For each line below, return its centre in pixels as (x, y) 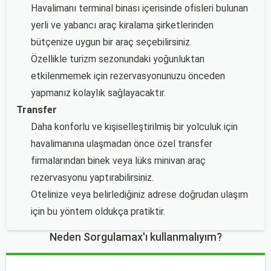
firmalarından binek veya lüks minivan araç (118, 161)
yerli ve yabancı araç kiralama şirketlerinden (122, 25)
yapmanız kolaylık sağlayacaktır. (98, 93)
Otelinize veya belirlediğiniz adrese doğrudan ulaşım (139, 194)
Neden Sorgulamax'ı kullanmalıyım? (135, 237)
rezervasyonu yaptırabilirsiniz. (92, 178)
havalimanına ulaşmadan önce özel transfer (122, 144)
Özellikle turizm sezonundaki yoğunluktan (118, 59)
